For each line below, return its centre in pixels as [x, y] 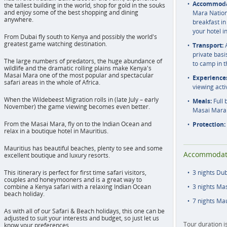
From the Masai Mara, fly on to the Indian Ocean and [78, 124]
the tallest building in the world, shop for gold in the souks [85, 5]
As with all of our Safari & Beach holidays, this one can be [84, 211]
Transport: [208, 45]
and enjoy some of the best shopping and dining [71, 12]
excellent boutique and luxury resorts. [57, 155]
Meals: [202, 101]
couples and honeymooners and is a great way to [73, 180]
